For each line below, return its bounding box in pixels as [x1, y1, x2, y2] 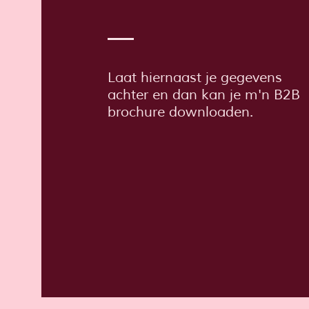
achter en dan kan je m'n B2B [107, 86, 300, 104]
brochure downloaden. [107, 103, 253, 121]
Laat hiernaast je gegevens [107, 69, 282, 87]
